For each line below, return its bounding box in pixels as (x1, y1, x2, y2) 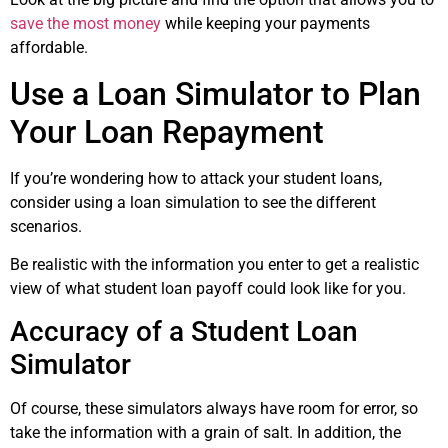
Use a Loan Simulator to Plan (10, 74, 421, 113)
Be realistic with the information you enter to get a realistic (10, 255, 419, 275)
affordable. (10, 38, 88, 58)
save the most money (10, 14, 161, 34)
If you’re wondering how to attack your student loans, (10, 168, 382, 188)
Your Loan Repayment (10, 112, 324, 151)
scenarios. (10, 216, 82, 236)
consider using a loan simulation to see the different (10, 192, 376, 212)
